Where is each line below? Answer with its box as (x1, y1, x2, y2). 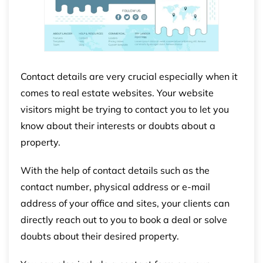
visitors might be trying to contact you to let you (21, 103, 229, 115)
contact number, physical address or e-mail (21, 180, 210, 193)
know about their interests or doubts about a (21, 119, 215, 131)
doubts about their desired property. (21, 230, 179, 242)
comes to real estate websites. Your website (21, 86, 214, 99)
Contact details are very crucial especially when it (21, 70, 238, 82)
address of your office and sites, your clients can (21, 197, 230, 209)
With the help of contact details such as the (21, 164, 210, 176)
